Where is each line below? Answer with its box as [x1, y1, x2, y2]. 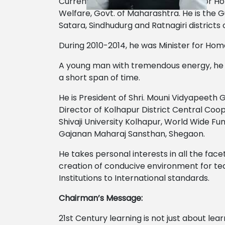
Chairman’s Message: [59, 192, 143, 204]
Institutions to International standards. [59, 172, 209, 184]
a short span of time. [59, 72, 140, 83]
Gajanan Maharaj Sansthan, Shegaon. [59, 128, 205, 140]
